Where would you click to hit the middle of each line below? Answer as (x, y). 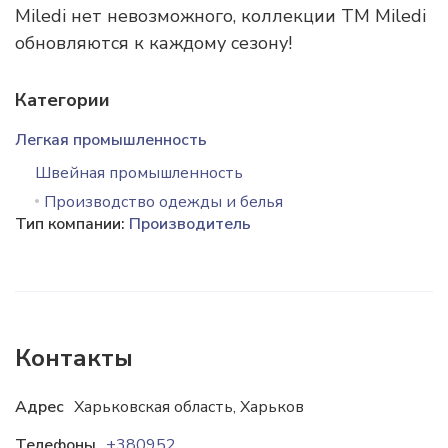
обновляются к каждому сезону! (153, 43)
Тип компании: (72, 224)
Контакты (74, 358)
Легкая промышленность (111, 140)
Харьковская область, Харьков (189, 407)
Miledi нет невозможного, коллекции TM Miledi (220, 16)
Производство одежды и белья (163, 202)
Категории (62, 100)
